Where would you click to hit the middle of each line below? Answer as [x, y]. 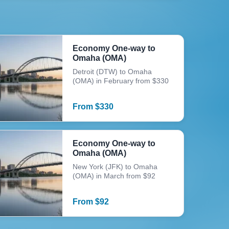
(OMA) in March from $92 [114, 176]
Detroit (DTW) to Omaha [112, 72]
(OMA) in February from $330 [121, 81]
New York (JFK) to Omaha [115, 167]
